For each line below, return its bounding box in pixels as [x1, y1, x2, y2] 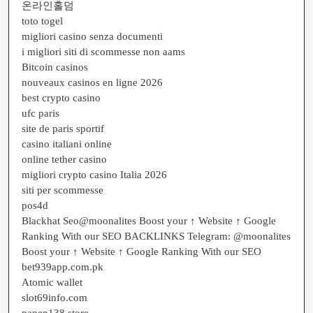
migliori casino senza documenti [22, 30, 163, 42]
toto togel [22, 15, 63, 27]
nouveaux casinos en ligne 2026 [22, 76, 163, 88]
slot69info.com [22, 291, 87, 303]
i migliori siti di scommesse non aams [22, 45, 185, 57]
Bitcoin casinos [22, 61, 88, 73]
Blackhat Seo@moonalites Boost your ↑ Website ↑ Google [22, 214, 276, 226]
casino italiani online [22, 138, 112, 150]
